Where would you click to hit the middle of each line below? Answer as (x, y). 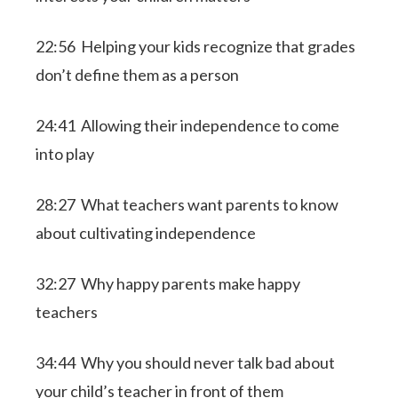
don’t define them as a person (138, 75)
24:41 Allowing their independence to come (188, 125)
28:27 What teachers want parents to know (187, 204)
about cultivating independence (146, 233)
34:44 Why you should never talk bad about (186, 362)
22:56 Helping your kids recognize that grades (196, 46)
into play (65, 154)
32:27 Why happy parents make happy (168, 283)
